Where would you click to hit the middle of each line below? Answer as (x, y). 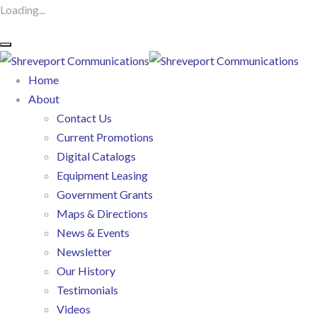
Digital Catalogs (96, 156)
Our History (86, 271)
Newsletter (84, 252)
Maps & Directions (102, 214)
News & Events (93, 233)
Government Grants (105, 195)
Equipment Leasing (102, 175)
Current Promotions (105, 137)
